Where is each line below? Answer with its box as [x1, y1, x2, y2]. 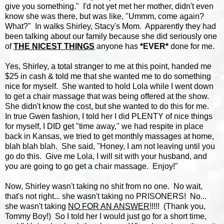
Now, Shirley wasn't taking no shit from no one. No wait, [5, 181, 202, 190]
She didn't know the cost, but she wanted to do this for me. [5, 101, 211, 110]
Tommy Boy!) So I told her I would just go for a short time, [5, 211, 206, 220]
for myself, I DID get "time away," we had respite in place [5, 121, 203, 130]
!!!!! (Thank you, [149, 201, 205, 210]
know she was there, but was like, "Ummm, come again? [5, 11, 206, 20]
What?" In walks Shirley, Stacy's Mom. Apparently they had [5, 21, 216, 30]
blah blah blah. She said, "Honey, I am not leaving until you [5, 141, 215, 150]
